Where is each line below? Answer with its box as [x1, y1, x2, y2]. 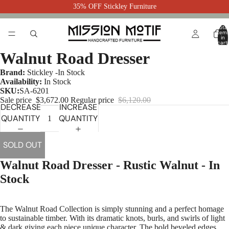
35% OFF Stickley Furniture [73, 3, 156, 10]
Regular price [71, 96, 116, 104]
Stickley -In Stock [27, 68, 85, 77]
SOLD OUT [3, 140, 42, 150]
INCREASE [59, 101, 98, 112]
